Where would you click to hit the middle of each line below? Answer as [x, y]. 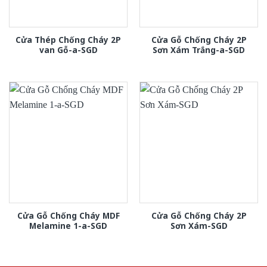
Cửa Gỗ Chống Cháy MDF [68, 216]
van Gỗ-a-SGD [68, 50]
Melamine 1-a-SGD [68, 226]
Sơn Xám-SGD [199, 226]
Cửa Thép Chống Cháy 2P [68, 40]
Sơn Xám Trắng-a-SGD [199, 50]
